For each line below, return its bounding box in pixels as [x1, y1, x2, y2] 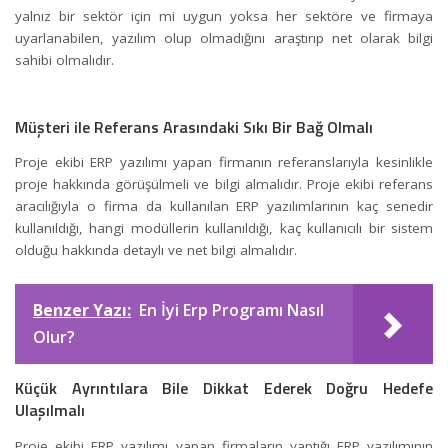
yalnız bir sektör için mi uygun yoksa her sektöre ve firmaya [15, 7, 433, 26]
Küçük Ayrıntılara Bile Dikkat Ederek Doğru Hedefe [15, 376, 433, 401]
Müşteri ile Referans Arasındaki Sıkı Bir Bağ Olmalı [15, 114, 373, 139]
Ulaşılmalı [15, 398, 85, 423]
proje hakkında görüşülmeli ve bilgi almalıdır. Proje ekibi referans [15, 175, 433, 194]
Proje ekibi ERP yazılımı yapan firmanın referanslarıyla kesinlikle [15, 153, 433, 172]
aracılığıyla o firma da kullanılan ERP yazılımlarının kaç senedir [15, 197, 433, 216]
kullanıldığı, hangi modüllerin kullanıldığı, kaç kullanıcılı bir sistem [15, 219, 433, 238]
